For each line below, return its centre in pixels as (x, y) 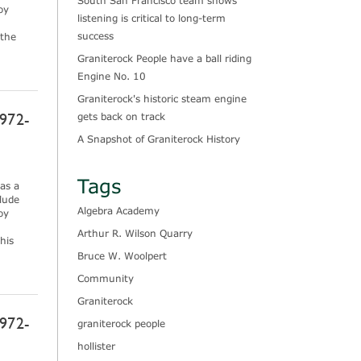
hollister (97, 345)
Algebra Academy (119, 210)
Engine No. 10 (112, 76)
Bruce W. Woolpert (122, 255)
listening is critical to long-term (152, 18)
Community (106, 278)
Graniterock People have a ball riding (165, 58)
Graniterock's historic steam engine (162, 98)
